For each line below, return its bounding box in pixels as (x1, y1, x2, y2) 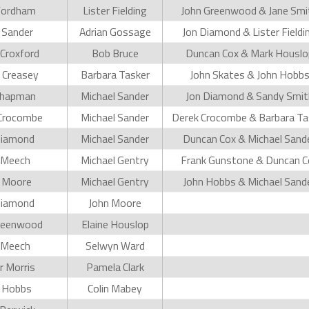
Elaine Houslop (81, 215, 149, 232)
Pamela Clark (86, 258, 144, 275)
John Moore (88, 194, 141, 211)
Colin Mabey (88, 279, 142, 297)
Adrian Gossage (79, 23, 151, 40)
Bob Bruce (91, 44, 139, 61)
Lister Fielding (83, 1, 147, 19)
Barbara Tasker (80, 66, 150, 83)
